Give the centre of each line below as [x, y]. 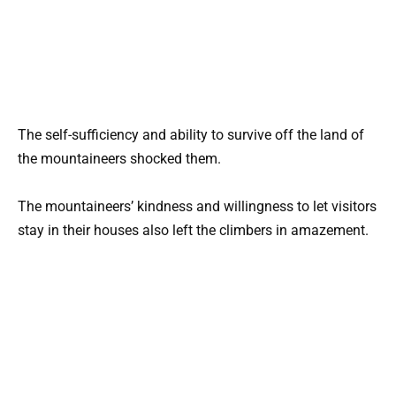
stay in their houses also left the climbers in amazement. [193, 230]
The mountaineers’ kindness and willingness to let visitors [197, 206]
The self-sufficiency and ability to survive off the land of [191, 134]
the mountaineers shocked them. [119, 158]
